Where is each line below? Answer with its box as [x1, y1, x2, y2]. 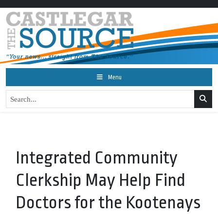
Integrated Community [16, 148, 178, 168]
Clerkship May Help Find [16, 170, 185, 190]
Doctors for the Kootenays [16, 193, 200, 213]
